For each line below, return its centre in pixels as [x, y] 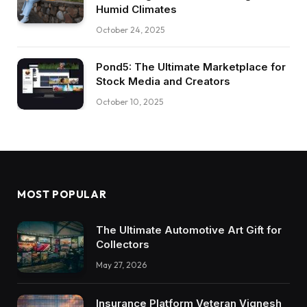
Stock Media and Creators [163, 82]
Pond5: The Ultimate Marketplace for [191, 67]
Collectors [123, 244]
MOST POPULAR [62, 194]
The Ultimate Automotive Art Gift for [189, 230]
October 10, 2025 [130, 102]
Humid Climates [136, 10]
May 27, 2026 [121, 265]
